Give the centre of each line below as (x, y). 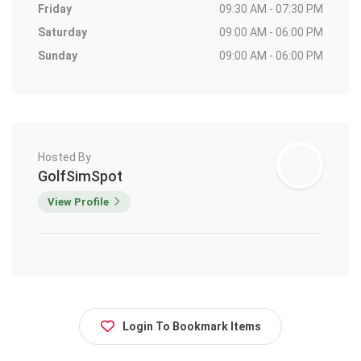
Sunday (58, 56)
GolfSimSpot (80, 176)
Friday (55, 9)
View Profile (78, 202)
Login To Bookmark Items (192, 327)
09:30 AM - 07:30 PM (271, 9)
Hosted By (64, 158)
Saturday (62, 33)
